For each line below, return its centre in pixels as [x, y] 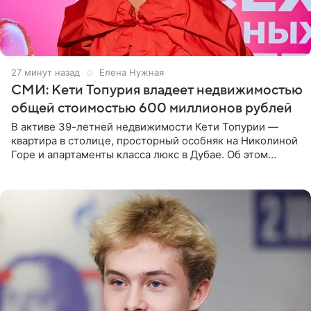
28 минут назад [46, 72]
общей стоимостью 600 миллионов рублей [152, 108]
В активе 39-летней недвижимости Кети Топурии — [145, 126]
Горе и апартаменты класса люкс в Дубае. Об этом [140, 154]
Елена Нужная [132, 72]
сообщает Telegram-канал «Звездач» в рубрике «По [144, 168]
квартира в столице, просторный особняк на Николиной [154, 140]
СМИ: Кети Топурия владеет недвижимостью [157, 90]
